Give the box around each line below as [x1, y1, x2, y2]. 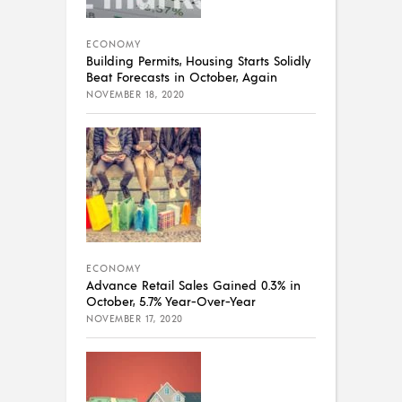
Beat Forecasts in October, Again [86, 67, 277, 84]
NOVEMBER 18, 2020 [86, 87, 185, 100]
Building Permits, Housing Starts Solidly [86, 51, 310, 68]
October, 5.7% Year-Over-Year [86, 292, 256, 309]
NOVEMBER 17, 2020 [86, 311, 183, 325]
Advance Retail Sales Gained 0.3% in [86, 275, 301, 293]
